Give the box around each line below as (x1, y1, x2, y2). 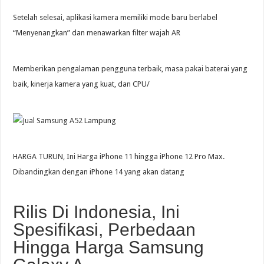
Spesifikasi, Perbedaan (13, 219, 196, 239)
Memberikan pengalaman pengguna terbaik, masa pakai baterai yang (13, 64, 248, 74)
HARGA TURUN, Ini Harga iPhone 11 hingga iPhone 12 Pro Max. (13, 151, 225, 161)
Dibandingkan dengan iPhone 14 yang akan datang (13, 167, 185, 176)
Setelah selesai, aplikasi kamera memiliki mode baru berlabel (13, 13, 218, 22)
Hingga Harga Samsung (13, 237, 204, 257)
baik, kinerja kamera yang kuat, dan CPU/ (13, 80, 150, 89)
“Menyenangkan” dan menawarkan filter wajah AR (13, 28, 181, 38)
